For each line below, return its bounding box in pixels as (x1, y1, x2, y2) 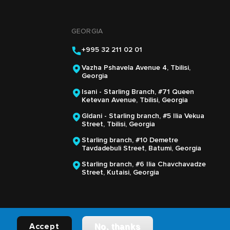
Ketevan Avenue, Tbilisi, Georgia (82, 95, 188, 104)
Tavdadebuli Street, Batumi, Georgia (82, 143, 201, 152)
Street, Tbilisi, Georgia (82, 119, 155, 128)
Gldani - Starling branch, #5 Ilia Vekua (82, 111, 204, 120)
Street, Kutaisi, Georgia (82, 167, 159, 177)
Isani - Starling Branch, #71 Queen (82, 87, 194, 96)
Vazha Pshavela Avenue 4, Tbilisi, (82, 63, 190, 72)
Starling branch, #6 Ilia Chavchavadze (82, 159, 206, 168)
